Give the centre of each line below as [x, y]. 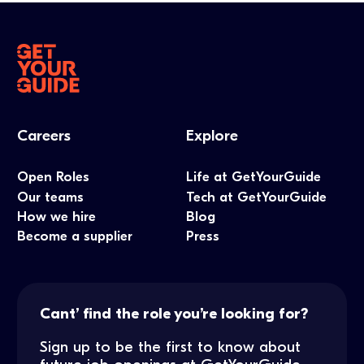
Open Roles [54, 177]
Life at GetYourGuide [254, 177]
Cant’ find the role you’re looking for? [174, 314]
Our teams [51, 197]
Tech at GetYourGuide [257, 197]
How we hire [57, 216]
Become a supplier [75, 236]
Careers [44, 136]
